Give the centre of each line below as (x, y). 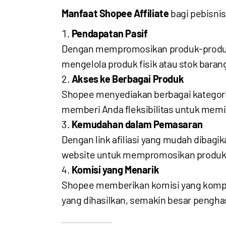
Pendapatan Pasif (109, 33)
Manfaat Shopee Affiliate (115, 13)
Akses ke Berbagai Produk (128, 79)
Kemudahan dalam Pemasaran (137, 124)
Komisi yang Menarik (115, 169)
